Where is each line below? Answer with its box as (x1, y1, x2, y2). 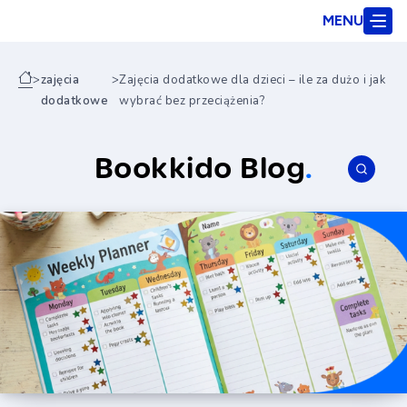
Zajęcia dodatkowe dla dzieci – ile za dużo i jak (119, 72, 386, 88)
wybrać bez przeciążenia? (119, 93, 265, 109)
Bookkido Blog (94, 150, 305, 187)
